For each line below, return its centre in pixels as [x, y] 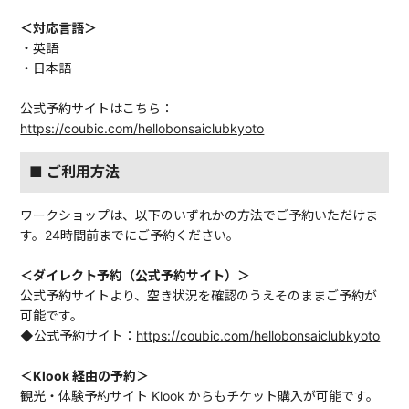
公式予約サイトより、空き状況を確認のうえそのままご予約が [199, 296]
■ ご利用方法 [75, 172]
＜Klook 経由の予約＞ [85, 376]
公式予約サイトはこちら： [97, 109]
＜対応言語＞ [59, 28]
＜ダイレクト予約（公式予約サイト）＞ [136, 276]
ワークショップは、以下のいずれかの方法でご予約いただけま [199, 215]
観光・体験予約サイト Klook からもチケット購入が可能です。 [200, 396]
